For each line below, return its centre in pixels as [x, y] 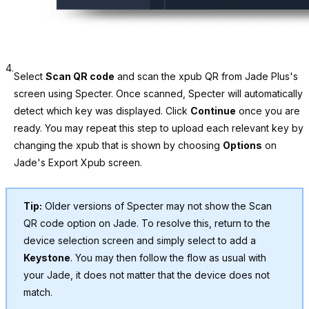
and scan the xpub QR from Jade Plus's [206, 77]
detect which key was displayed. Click [102, 111]
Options [242, 146]
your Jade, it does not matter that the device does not [147, 275]
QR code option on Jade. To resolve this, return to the [147, 223]
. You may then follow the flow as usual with [168, 258]
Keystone [47, 258]
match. [38, 292]
